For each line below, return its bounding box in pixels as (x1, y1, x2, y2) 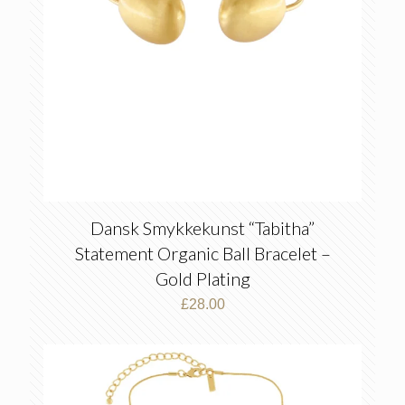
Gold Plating (155, 268, 250, 289)
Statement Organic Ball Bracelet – (74, 242, 331, 264)
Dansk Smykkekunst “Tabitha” (90, 217, 315, 239)
